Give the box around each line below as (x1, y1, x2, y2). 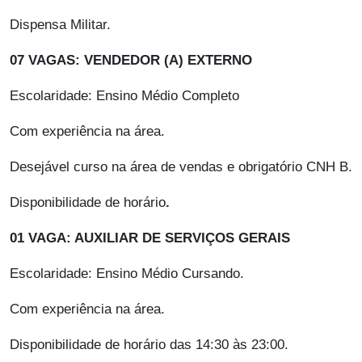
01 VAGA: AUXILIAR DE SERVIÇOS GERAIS (10, 230, 290, 246)
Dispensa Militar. (10, 17, 111, 33)
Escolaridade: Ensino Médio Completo (10, 88, 239, 104)
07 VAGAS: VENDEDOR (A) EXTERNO (10, 53, 252, 69)
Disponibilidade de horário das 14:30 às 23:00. (10, 337, 288, 353)
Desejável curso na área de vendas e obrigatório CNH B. (10, 159, 352, 175)
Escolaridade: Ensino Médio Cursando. (10, 266, 244, 282)
